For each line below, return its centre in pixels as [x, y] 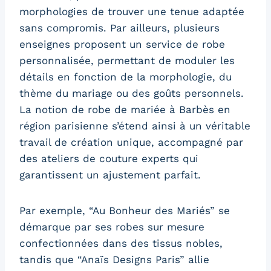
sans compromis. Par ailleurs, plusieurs [119, 28]
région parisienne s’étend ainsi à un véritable [135, 126]
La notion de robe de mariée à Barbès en [125, 110]
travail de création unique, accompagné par [131, 142]
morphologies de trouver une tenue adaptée [132, 12]
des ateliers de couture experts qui [109, 159]
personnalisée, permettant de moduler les [127, 61]
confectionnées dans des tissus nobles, [121, 243]
